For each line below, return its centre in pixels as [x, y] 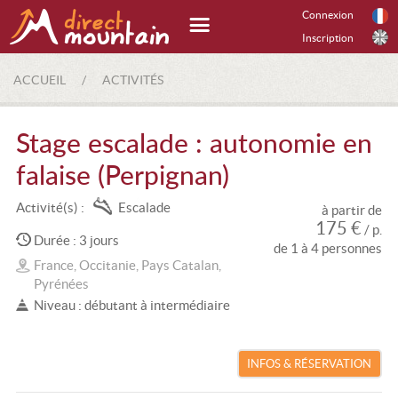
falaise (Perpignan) [122, 177]
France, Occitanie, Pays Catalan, [127, 265]
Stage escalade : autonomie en [194, 145]
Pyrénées [61, 284]
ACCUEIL [40, 80]
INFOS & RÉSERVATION [310, 363]
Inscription [328, 38]
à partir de [352, 210]
